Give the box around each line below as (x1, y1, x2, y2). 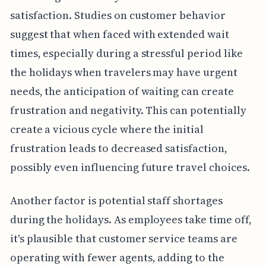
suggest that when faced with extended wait (9, 27, 229, 42)
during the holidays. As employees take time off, (9, 212, 252, 227)
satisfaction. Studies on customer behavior (9, 8, 226, 23)
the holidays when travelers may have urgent (9, 65, 237, 80)
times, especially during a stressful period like (9, 46, 243, 61)
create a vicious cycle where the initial (9, 122, 204, 137)
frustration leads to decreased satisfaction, (9, 141, 227, 156)
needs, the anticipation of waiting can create (9, 84, 234, 99)
